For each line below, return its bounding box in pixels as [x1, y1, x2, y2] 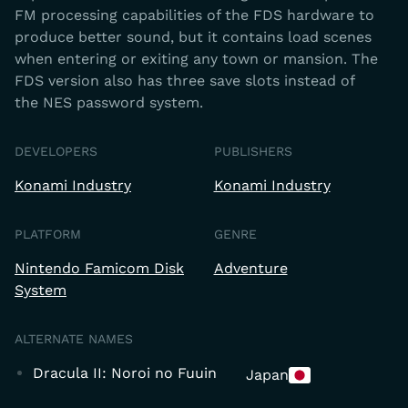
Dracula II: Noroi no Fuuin [33, 364, 217, 382]
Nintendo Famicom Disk [15, 260, 184, 277]
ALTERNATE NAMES [15, 331, 133, 346]
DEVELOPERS [15, 144, 97, 158]
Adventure [213, 260, 288, 277]
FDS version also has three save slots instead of [15, 72, 354, 89]
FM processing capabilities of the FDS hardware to [15, 6, 374, 24]
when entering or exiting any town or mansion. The [15, 50, 378, 67]
